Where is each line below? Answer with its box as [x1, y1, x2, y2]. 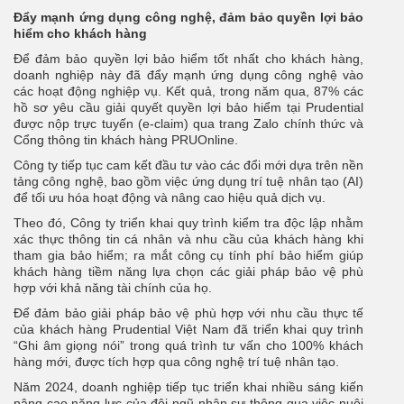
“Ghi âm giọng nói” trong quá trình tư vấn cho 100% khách [14, 337, 363, 353]
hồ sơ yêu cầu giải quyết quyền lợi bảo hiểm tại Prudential [14, 99, 363, 115]
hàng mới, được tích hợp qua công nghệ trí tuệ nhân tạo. [14, 353, 339, 369]
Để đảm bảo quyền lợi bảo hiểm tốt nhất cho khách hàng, [14, 50, 363, 66]
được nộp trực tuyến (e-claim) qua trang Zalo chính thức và [14, 115, 363, 131]
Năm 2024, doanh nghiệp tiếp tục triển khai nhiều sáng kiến [14, 379, 363, 394]
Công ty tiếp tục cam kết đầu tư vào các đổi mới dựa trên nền [14, 157, 363, 172]
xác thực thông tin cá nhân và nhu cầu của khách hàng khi [14, 231, 363, 246]
